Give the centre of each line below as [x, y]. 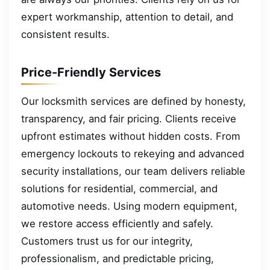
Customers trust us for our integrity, [107, 241]
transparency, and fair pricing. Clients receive [129, 118]
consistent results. [65, 34]
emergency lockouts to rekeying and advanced [133, 153]
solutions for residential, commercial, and [119, 188]
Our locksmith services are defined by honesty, [133, 101]
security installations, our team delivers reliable [133, 171]
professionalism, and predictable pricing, [118, 258]
